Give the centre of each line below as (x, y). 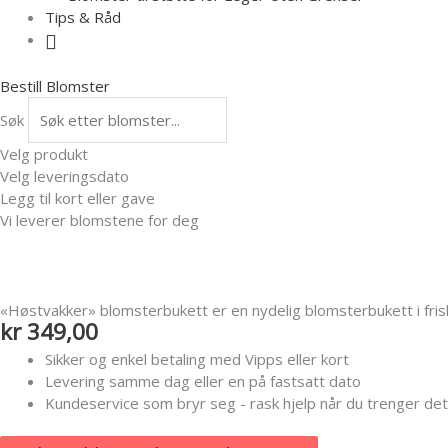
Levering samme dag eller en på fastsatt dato (203, 380)
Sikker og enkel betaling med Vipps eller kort (197, 358)
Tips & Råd (83, 17)
